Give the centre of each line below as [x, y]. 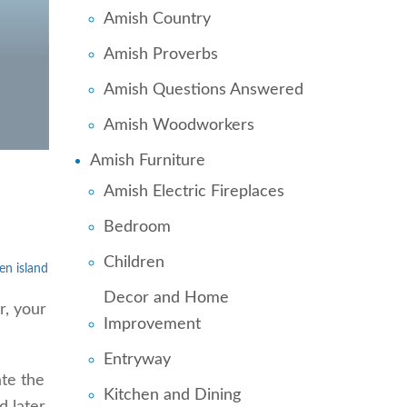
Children [134, 263]
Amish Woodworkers [179, 125]
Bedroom [137, 227]
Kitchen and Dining [172, 395]
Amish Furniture [147, 161]
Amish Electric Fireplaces [194, 192]
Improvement [152, 324]
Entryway [137, 360]
